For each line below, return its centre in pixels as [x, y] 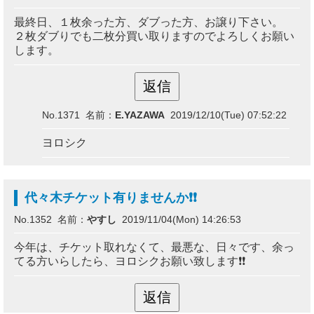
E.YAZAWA [140, 115]
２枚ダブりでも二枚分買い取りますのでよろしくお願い [154, 36]
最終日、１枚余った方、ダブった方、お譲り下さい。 [149, 22]
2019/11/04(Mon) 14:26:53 [179, 219]
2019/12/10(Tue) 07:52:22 [226, 115]
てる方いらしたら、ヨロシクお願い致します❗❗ [130, 261]
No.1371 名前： [78, 115]
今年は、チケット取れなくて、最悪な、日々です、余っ [154, 247]
